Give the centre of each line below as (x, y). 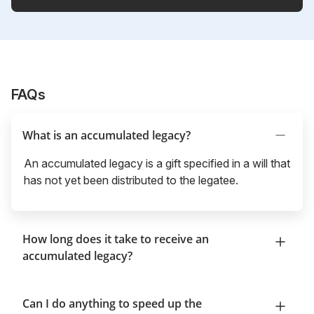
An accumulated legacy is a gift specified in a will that (157, 163)
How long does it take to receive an (116, 239)
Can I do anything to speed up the (112, 303)
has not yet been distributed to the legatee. (131, 180)
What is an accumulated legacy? (107, 135)
